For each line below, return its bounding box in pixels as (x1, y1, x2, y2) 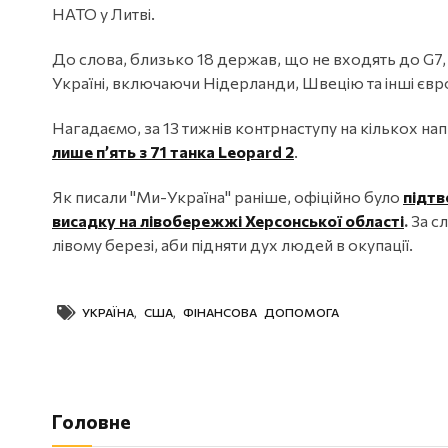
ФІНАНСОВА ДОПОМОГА (183, 305, 339, 320)
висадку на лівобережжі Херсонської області (52, 211, 404, 231)
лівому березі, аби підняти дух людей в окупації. (52, 235, 413, 255)
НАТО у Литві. (52, 4, 155, 24)
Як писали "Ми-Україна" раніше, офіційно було (52, 187, 403, 207)
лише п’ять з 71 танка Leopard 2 (52, 142, 294, 162)
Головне (52, 410, 131, 434)
